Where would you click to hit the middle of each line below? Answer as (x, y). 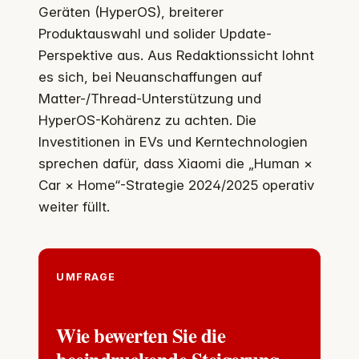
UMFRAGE (91, 276)
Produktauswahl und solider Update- (155, 33)
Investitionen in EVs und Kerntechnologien (173, 141)
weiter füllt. (74, 206)
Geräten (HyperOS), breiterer (131, 12)
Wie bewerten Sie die (141, 335)
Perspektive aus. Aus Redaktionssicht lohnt (176, 55)
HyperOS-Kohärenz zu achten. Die (147, 120)
